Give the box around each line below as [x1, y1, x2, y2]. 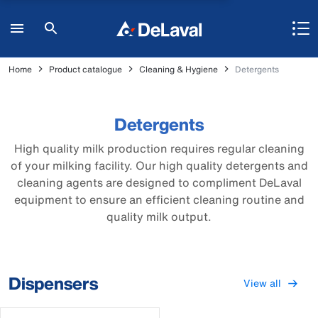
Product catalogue [49, 62, 122, 75]
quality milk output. [106, 208, 212, 225]
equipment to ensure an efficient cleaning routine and [13, 191, 305, 208]
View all [243, 275, 281, 290]
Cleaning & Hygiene [139, 62, 218, 75]
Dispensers [9, 270, 98, 296]
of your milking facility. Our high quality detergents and [10, 157, 308, 174]
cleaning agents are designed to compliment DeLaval [16, 174, 302, 191]
